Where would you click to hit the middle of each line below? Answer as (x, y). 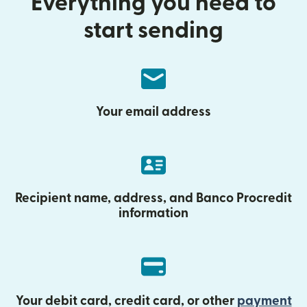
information (153, 213)
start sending (153, 30)
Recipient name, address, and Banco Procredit (153, 198)
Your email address (153, 112)
